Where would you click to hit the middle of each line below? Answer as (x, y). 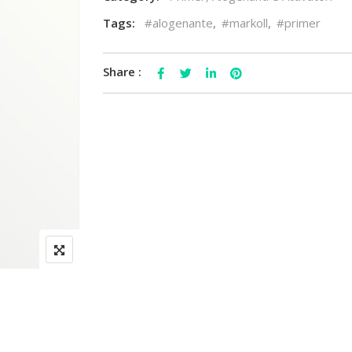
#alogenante (178, 23)
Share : (122, 71)
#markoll (244, 23)
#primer (298, 23)
